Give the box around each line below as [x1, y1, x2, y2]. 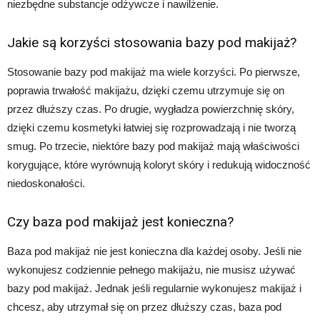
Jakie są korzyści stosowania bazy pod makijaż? [7, 34, 296, 51]
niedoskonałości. [7, 177, 85, 190]
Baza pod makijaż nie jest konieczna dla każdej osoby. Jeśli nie [7, 245, 301, 258]
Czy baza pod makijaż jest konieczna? [7, 214, 234, 231]
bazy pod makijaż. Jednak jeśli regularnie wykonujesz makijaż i [7, 282, 301, 295]
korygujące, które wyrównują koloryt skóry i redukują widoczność [7, 159, 311, 171]
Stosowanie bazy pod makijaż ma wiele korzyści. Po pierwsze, [7, 66, 300, 79]
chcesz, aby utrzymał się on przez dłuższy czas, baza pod [7, 301, 281, 314]
